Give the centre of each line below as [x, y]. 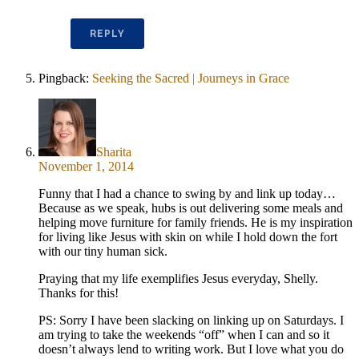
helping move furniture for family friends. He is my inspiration [196, 223]
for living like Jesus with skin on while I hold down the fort [188, 237]
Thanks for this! [79, 293]
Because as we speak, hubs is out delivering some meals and [191, 208]
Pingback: [65, 79]
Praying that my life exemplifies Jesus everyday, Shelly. [178, 279]
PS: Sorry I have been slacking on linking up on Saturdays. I [191, 321]
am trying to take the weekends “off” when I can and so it [184, 335]
